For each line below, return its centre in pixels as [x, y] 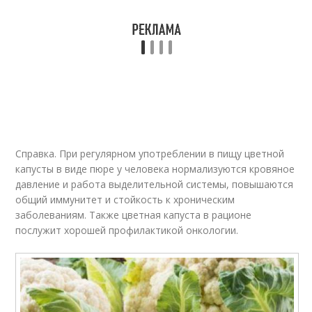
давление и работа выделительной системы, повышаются [155, 184]
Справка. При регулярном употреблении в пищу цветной [150, 154]
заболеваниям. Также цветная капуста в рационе [134, 215]
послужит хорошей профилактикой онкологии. [127, 230]
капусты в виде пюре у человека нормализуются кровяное [155, 169]
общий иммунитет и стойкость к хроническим [125, 200]
